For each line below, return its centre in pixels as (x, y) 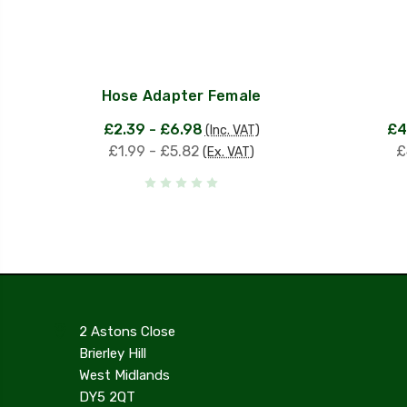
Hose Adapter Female (181, 95)
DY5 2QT (107, 397)
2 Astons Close (127, 331)
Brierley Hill (113, 353)
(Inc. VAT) (232, 130)
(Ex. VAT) (228, 152)
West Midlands (124, 375)
